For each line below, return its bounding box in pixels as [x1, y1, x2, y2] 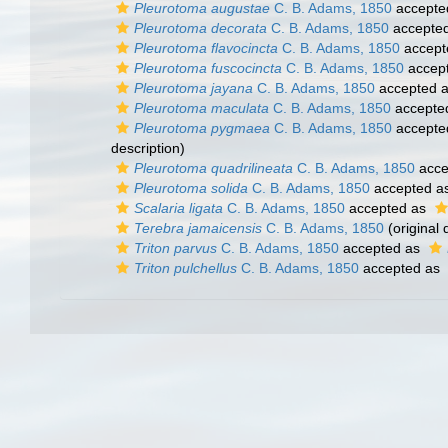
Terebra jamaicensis [134, 220, 262, 236]
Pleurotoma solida [134, 180, 248, 196]
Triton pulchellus [134, 260, 237, 276]
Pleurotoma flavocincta [134, 40, 278, 56]
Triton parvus [134, 240, 217, 256]
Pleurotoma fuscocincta [134, 60, 282, 76]
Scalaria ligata [134, 200, 223, 216]
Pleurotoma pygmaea [134, 120, 270, 136]
